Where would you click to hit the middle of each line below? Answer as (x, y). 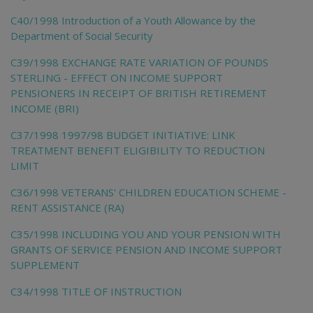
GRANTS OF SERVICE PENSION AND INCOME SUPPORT (146, 249)
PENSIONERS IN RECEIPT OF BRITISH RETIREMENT (139, 93)
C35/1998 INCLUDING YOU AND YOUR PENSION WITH (146, 234)
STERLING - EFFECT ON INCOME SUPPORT (117, 77)
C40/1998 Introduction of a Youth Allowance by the (133, 20)
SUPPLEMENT (45, 264)
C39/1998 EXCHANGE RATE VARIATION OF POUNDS (139, 62)
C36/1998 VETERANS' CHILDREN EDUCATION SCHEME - (148, 192)
